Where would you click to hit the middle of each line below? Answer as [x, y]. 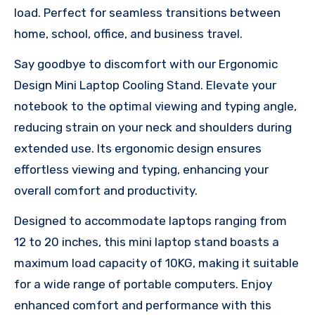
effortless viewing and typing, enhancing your [141, 170]
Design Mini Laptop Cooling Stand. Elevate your [145, 85]
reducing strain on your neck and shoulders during [153, 128]
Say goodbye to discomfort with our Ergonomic [146, 64]
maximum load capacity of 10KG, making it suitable [156, 263]
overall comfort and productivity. [106, 191]
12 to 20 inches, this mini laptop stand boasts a [147, 242]
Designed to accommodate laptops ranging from [150, 221]
